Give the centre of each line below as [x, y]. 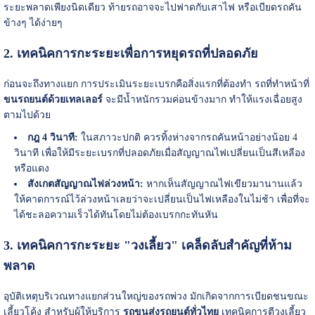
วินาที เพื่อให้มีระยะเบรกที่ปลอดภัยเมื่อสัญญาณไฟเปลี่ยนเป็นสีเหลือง [159, 153]
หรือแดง [31, 169]
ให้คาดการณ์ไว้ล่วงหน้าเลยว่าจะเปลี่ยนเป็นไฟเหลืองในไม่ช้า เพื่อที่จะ [162, 200]
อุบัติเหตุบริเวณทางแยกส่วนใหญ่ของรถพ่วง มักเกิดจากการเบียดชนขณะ [156, 297]
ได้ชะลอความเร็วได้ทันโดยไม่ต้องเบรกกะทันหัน [116, 215]
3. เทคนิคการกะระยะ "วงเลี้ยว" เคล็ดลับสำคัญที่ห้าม [147, 246]
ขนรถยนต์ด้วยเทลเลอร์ [53, 100]
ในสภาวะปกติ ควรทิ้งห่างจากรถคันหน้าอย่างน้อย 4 [187, 138]
